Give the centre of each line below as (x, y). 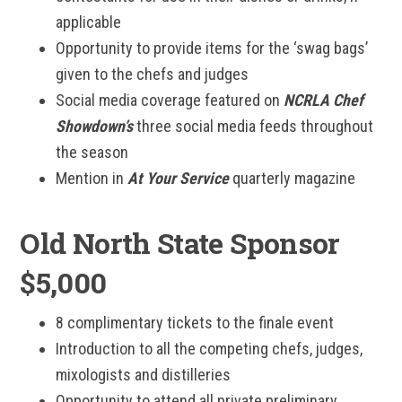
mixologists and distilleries (144, 375)
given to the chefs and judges (153, 74)
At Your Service (179, 178)
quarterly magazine (293, 178)
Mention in (92, 178)
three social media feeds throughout (253, 126)
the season (92, 152)
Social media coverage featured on (170, 100)
